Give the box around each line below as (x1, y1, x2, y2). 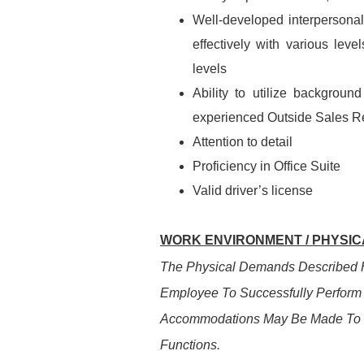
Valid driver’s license (193, 184, 313, 197)
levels (193, 62, 227, 76)
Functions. (160, 338, 220, 352)
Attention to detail (193, 135, 292, 149)
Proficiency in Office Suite (193, 159, 340, 173)
